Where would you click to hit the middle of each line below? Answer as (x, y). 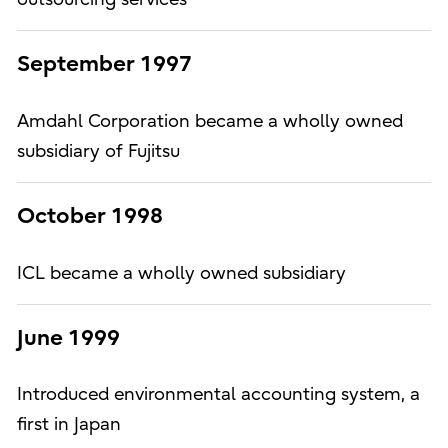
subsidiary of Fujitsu (98, 151)
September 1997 (104, 64)
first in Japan (68, 425)
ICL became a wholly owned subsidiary (181, 273)
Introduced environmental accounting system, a (218, 395)
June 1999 (68, 337)
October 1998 (89, 216)
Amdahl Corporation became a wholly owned (209, 121)
